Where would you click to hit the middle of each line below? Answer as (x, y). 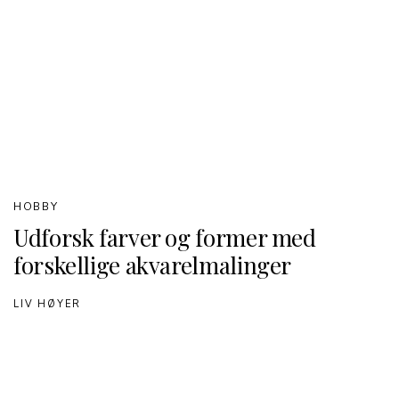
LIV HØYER (48, 304)
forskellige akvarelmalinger (153, 265)
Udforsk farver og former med (165, 237)
